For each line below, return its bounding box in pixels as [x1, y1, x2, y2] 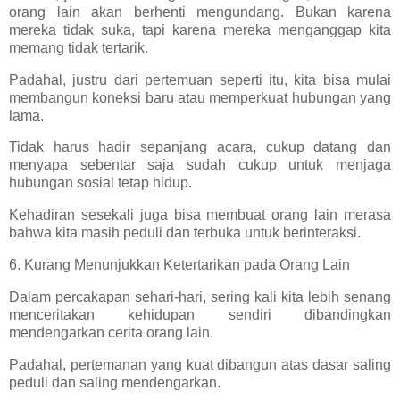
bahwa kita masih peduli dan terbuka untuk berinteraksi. [9, 225, 361, 241]
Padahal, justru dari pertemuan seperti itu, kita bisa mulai [9, 71, 391, 87]
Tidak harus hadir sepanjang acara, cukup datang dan [9, 139, 391, 155]
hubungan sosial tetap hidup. [9, 175, 192, 191]
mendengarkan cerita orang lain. [9, 324, 213, 340]
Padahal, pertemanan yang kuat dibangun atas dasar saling [9, 356, 391, 372]
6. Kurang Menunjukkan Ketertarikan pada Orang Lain [9, 257, 350, 273]
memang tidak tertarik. [9, 39, 148, 55]
